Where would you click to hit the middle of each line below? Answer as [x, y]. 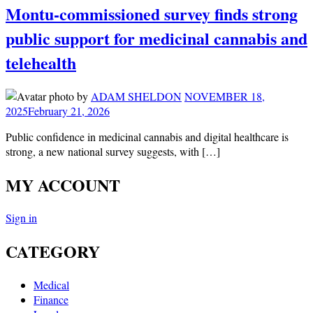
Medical [51, 285]
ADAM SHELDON [136, 96]
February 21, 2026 [69, 110]
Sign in [21, 218]
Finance [51, 300]
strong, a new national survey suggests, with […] [113, 151]
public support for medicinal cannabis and [156, 38]
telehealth [41, 62]
